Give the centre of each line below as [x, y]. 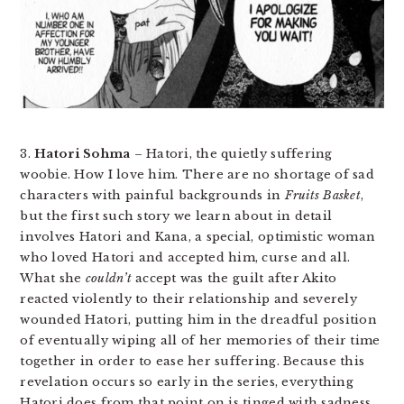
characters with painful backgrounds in [152, 195]
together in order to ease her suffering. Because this [193, 361]
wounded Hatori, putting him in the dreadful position [198, 319]
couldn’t [108, 278]
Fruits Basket [322, 195]
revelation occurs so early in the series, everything [187, 381]
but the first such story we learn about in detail [176, 216]
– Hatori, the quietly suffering [231, 153]
